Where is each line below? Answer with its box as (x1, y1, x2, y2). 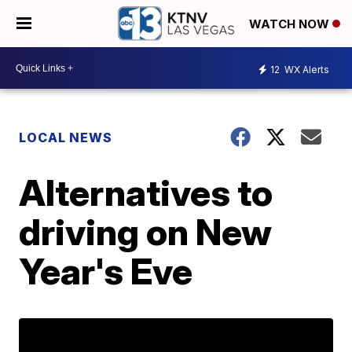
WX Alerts (282, 63, 329, 75)
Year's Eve (19, 249, 193, 293)
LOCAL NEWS (19, 130, 113, 145)
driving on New (19, 210, 273, 254)
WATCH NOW (249, 16, 332, 32)
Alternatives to (19, 170, 273, 214)
